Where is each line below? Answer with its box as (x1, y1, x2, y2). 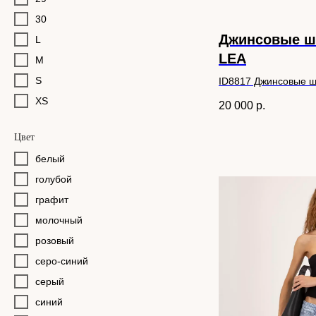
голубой (35, 174, 72, 185)
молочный (35, 214, 83, 226)
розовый (35, 235, 74, 246)
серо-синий (35, 255, 88, 267)
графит (35, 194, 68, 205)
